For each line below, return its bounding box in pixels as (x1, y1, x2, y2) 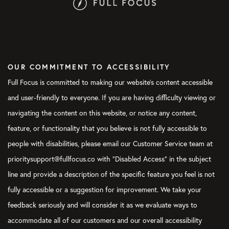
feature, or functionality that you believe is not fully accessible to (8, 124, 207, 133)
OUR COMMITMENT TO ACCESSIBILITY (8, 62, 171, 72)
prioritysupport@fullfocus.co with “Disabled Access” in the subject (8, 154, 211, 164)
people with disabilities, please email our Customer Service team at (8, 139, 213, 149)
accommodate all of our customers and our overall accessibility (8, 216, 202, 225)
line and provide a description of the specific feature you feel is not (8, 170, 215, 179)
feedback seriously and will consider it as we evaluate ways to (8, 200, 197, 210)
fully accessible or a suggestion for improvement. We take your (8, 185, 201, 195)
